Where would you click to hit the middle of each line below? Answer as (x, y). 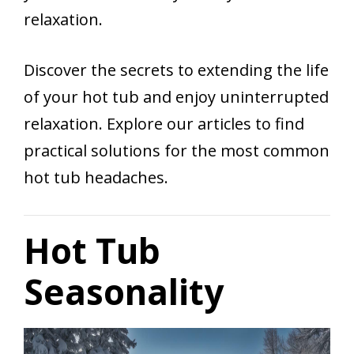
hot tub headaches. (98, 178)
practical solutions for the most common (177, 151)
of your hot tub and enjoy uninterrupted (176, 97)
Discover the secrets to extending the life (176, 70)
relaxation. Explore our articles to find (164, 124)
